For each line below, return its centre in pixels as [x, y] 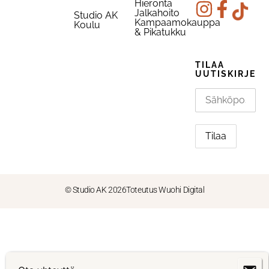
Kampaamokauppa [177, 23]
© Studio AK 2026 [95, 189]
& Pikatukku [160, 32]
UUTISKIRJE [225, 74]
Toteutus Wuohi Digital [165, 189]
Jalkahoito [157, 13]
